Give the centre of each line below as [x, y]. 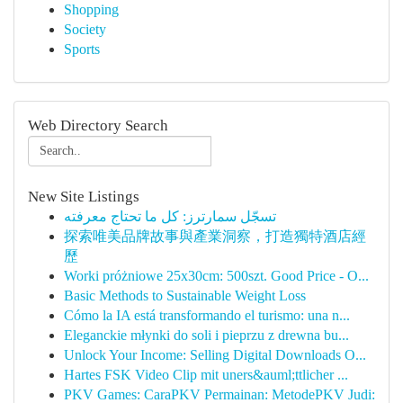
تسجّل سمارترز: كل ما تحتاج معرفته [170, 216]
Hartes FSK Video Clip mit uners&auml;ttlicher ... [206, 375]
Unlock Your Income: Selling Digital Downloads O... [215, 355]
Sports [82, 49]
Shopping [91, 9]
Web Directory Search [98, 125]
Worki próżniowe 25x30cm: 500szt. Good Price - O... [216, 276]
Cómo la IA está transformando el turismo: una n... [207, 315]
